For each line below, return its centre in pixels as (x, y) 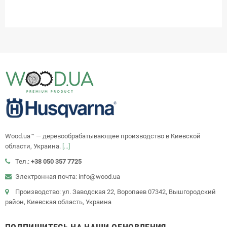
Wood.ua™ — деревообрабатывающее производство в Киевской (103, 136)
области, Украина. (34, 146)
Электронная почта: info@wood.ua (68, 176)
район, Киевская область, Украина (58, 202)
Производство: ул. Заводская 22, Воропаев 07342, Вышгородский (116, 192)
